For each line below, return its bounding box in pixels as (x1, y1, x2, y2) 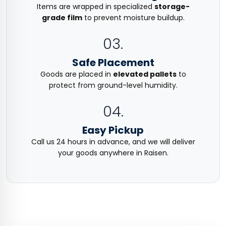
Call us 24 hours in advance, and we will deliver (31, 137, 195, 147)
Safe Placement (72, 55, 154, 70)
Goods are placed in (40, 69, 113, 79)
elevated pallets (112, 69, 177, 79)
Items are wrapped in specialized (36, 2, 154, 12)
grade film (41, 13, 82, 23)
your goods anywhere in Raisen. (58, 148, 168, 158)
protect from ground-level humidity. (48, 80, 178, 90)
